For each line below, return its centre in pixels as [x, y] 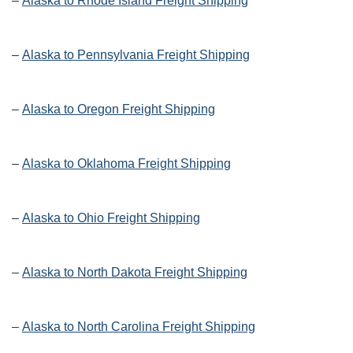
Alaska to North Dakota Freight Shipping [135, 273]
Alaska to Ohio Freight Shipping [111, 218]
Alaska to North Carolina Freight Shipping [139, 327]
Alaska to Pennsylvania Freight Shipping [136, 55]
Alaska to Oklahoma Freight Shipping [126, 164]
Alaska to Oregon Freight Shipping [119, 110]
